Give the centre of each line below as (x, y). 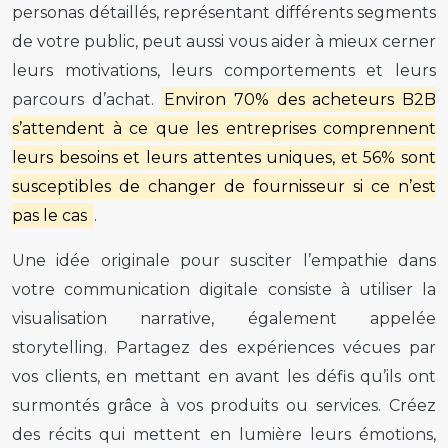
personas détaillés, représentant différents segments (224, 12)
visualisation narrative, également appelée (224, 318)
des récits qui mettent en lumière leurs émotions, (224, 434)
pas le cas (51, 215)
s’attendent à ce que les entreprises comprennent (224, 128)
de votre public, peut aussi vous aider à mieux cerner (224, 41)
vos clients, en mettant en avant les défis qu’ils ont (224, 376)
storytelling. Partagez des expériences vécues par (224, 347)
